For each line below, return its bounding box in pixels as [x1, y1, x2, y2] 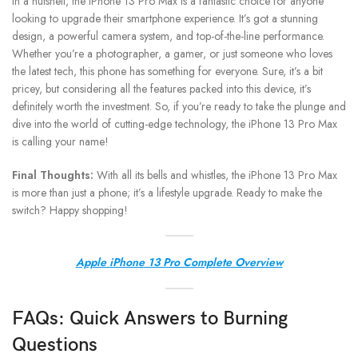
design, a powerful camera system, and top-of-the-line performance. [12, 28, 324, 45]
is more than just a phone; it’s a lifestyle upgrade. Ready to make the [12, 185, 322, 201]
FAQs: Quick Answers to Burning [12, 307, 288, 331]
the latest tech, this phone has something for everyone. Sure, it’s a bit [12, 63, 323, 80]
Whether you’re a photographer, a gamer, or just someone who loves [12, 46, 332, 62]
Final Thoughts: [12, 167, 93, 184]
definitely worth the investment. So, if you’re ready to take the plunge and [12, 98, 346, 115]
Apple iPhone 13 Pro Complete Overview [75, 254, 283, 271]
